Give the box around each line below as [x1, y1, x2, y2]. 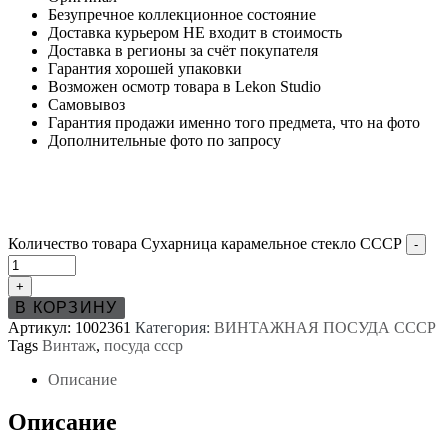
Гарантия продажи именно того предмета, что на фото [48, 113, 420, 131]
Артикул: [8, 318, 75, 336]
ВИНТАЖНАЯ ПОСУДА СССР [214, 318, 436, 336]
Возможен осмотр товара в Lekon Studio [48, 77, 321, 95]
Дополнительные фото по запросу [48, 131, 281, 149]
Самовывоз [48, 95, 129, 113]
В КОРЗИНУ [15, 298, 118, 316]
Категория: [135, 318, 210, 336]
